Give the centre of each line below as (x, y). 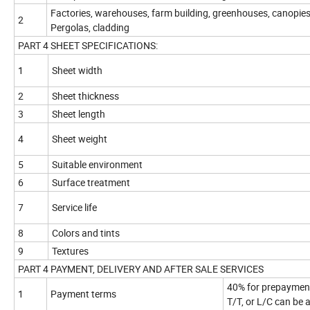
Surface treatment (91, 183)
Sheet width (77, 71)
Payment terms (83, 294)
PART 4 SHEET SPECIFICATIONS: (88, 46)
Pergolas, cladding (90, 28)
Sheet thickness (85, 96)
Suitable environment (97, 165)
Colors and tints (86, 233)
